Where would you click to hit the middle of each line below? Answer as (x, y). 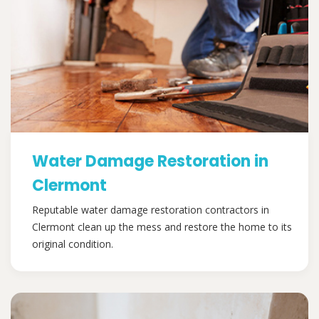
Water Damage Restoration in (150, 162)
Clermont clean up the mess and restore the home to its (162, 227)
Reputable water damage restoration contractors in (151, 210)
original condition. (73, 244)
